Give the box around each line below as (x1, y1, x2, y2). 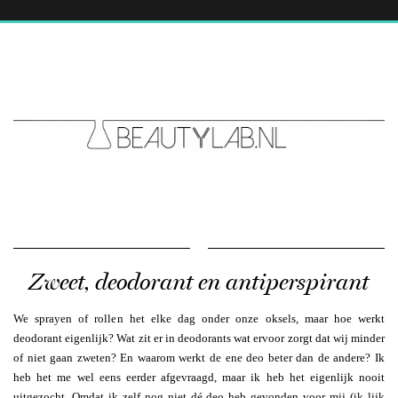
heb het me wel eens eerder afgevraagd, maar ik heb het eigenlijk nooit (13, 370, 385, 384)
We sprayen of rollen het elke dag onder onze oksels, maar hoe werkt (13, 311, 385, 325)
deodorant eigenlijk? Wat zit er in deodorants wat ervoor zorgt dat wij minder (13, 330, 385, 345)
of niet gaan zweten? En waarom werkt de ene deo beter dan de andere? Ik (13, 350, 385, 364)
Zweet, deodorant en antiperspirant (29, 267, 369, 296)
